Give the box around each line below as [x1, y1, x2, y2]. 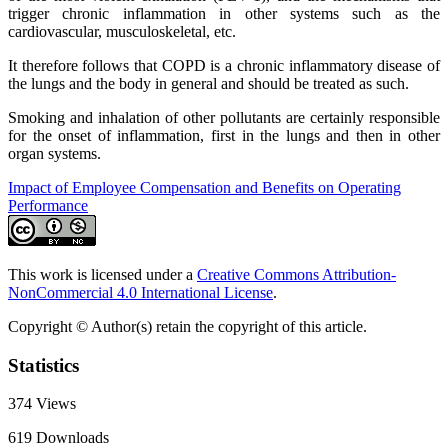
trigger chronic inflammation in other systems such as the [8, 5, 440, 23]
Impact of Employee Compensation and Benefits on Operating [8, 179, 401, 197]
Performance [8, 197, 88, 215]
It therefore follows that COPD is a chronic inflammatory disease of [8, 57, 440, 75]
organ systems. [8, 145, 105, 163]
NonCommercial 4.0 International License [8, 284, 273, 302]
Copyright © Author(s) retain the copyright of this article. [8, 318, 367, 336]
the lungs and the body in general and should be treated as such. [8, 75, 409, 93]
